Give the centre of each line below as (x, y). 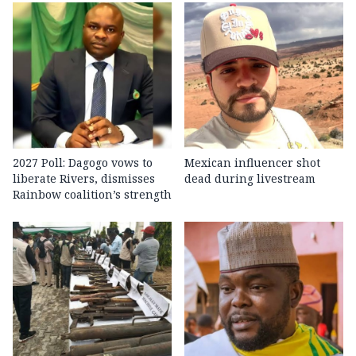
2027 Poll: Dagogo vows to (83, 163)
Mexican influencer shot (252, 163)
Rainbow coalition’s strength (92, 195)
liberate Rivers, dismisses (84, 179)
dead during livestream (250, 179)
